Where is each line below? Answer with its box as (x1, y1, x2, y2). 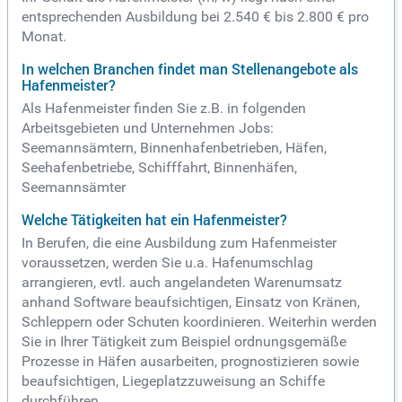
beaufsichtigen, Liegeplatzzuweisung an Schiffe (22, 372, 325, 390)
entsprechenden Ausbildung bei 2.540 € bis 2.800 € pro (22, 8, 369, 26)
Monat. (22, 28, 66, 46)
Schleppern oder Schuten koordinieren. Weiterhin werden (22, 313, 377, 331)
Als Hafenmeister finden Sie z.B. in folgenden (22, 100, 306, 118)
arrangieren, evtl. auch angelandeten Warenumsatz (22, 274, 342, 292)
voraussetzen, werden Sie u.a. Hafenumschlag (22, 254, 313, 272)
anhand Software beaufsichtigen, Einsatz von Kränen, (22, 293, 360, 311)
